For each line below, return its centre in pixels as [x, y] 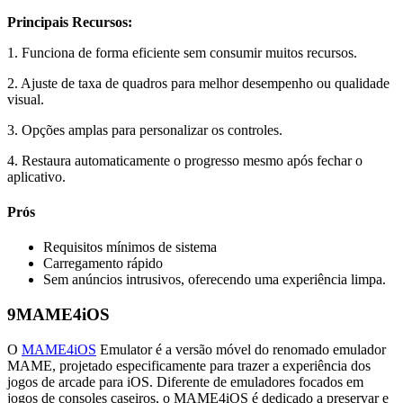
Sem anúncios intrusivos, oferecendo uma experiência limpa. [215, 280]
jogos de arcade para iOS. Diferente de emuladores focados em [185, 381]
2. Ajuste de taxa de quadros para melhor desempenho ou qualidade [198, 83]
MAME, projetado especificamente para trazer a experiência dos [189, 365]
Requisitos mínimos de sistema [130, 247]
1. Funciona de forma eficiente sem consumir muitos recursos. [182, 52]
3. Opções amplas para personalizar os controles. [145, 130]
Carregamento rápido [103, 264]
